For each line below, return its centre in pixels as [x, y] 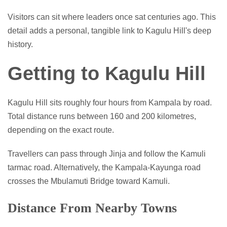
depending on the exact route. [61, 130]
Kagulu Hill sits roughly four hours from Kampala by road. [110, 102]
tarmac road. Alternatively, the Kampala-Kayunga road [104, 167]
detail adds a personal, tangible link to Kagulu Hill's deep [109, 30]
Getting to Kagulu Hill [107, 73]
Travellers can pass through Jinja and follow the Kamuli [107, 154]
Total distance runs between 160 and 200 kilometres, [102, 116]
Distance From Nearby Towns [92, 208]
